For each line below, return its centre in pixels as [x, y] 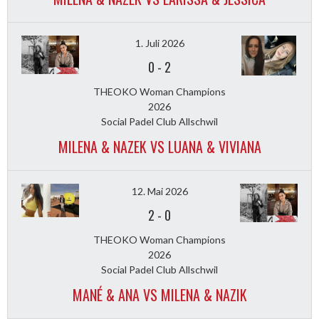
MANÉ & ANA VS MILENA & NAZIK [159, 295]
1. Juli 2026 [159, 43]
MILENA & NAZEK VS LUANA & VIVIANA [159, 147]
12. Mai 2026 [159, 192]
